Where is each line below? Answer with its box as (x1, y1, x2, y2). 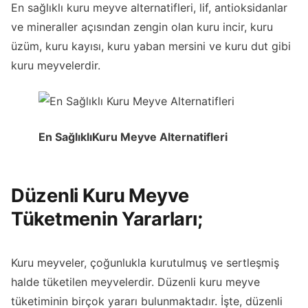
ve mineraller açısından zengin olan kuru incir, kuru (11, 20, 273, 34)
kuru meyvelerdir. (11, 58, 100, 73)
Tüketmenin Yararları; (11, 207, 203, 230)
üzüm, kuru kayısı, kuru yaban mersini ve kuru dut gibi (11, 39, 291, 54)
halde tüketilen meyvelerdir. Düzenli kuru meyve (11, 275, 260, 289)
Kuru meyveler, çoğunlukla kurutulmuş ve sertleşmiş (11, 256, 279, 270)
